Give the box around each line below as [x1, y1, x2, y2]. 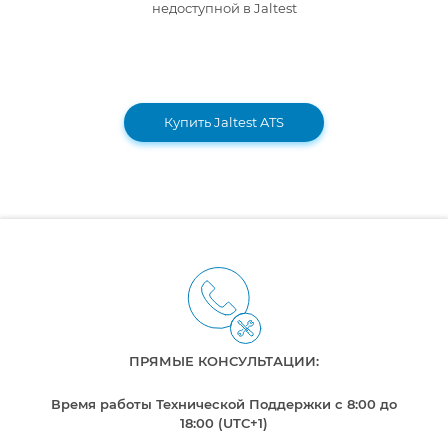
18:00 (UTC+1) [180, 415, 268, 432]
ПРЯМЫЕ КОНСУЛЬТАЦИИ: [129, 353, 319, 370]
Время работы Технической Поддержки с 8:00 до [51, 396, 397, 413]
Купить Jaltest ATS [164, 114, 284, 131]
